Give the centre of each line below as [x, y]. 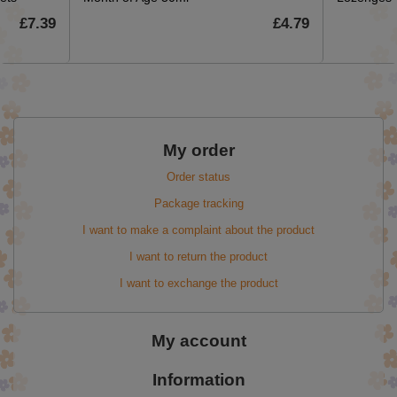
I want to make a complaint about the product [198, 230]
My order [198, 150]
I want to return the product [198, 256]
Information [198, 379]
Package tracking [198, 203]
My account [198, 340]
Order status [198, 176]
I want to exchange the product [198, 283]
